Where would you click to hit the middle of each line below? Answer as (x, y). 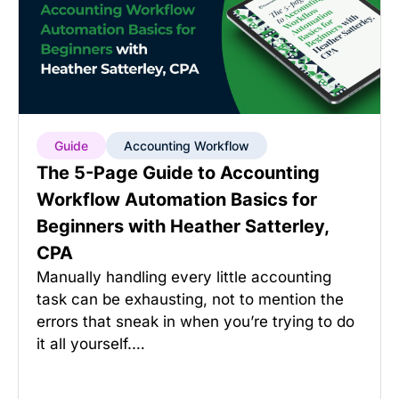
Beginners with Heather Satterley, (183, 226)
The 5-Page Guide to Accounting (178, 173)
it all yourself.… (91, 344)
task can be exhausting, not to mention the (190, 299)
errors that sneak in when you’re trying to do (195, 322)
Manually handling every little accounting (184, 277)
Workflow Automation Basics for (177, 199)
